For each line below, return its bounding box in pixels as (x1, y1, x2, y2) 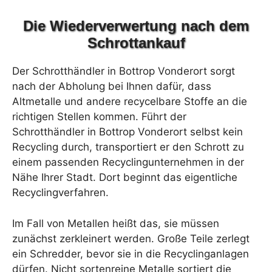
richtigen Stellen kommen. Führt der (12, 110, 186, 123)
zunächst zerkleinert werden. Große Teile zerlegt (12, 232, 250, 245)
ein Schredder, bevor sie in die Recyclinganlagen (12, 247, 249, 260)
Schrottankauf (87, 35, 185, 52)
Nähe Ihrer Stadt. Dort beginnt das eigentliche (12, 171, 237, 184)
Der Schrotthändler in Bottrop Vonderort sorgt (12, 65, 235, 78)
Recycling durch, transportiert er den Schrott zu (12, 141, 244, 154)
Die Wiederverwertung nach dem (23, 18, 249, 35)
